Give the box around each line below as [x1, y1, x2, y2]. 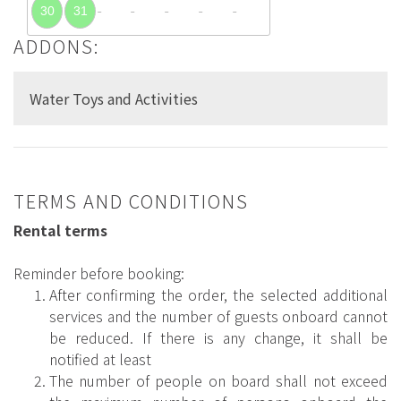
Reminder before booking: [13, 261, 184, 284]
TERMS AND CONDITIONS [13, 187, 249, 214]
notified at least [49, 347, 151, 370]
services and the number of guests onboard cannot [49, 304, 388, 327]
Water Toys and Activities [30, 87, 198, 109]
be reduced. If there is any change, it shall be [49, 326, 388, 348]
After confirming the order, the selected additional [49, 283, 388, 305]
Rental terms [13, 218, 107, 241]
